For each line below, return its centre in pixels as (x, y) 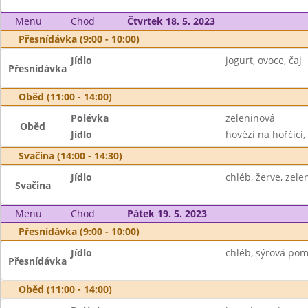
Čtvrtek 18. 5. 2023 (171, 21)
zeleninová (250, 118)
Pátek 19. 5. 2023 (167, 213)
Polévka (90, 118)
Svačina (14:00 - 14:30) (70, 156)
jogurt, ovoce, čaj (263, 60)
